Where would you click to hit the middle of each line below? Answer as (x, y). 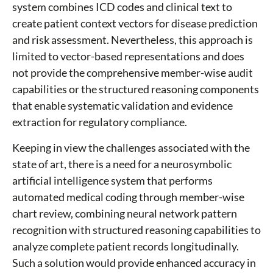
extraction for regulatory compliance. (100, 122)
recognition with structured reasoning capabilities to (136, 230)
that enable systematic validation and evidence (122, 106)
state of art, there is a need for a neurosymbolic (122, 164)
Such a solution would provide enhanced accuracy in (134, 263)
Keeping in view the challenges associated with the (131, 148)
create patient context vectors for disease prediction (135, 23)
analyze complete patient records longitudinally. (126, 246)
